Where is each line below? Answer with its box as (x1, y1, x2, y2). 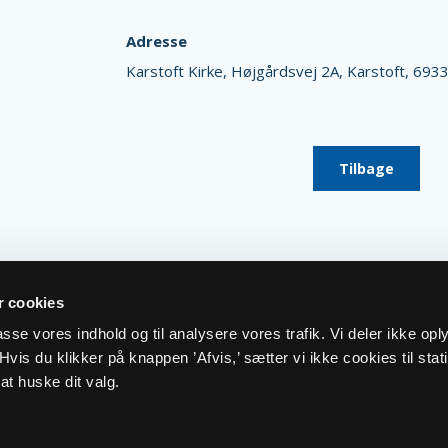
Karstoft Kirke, (125, 60, 231, 81)
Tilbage (339, 158, 394, 178)
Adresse (125, 31, 187, 52)
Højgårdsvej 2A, (230, 60, 347, 81)
